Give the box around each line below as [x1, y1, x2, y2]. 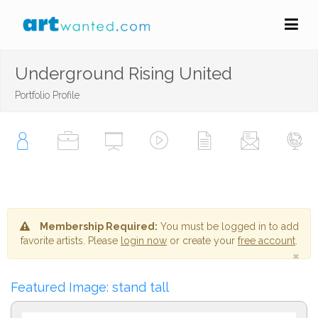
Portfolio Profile [15, 89, 79, 101]
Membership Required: [39, 221, 158, 232]
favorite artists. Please [21, 235, 121, 246]
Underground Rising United [15, 63, 232, 84]
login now [121, 235, 167, 246]
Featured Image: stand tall [11, 280, 169, 295]
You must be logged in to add [157, 221, 299, 232]
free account [238, 235, 295, 246]
